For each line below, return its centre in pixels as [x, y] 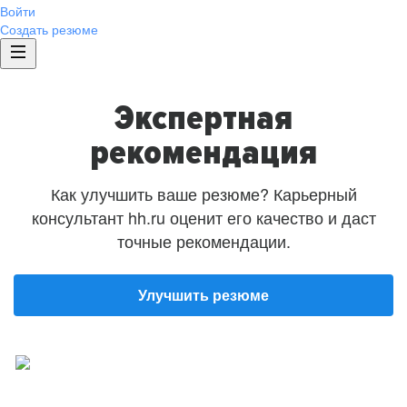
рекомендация [203, 152]
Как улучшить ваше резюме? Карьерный [203, 194]
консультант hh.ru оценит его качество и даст [203, 217]
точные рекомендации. [203, 241]
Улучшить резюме [203, 295]
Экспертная [203, 118]
